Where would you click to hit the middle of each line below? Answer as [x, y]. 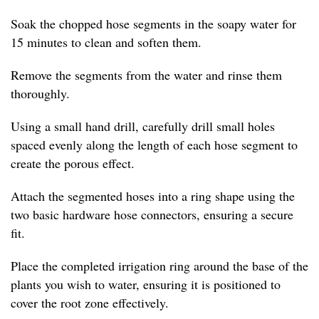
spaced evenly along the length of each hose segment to [154, 144]
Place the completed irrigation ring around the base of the [159, 265]
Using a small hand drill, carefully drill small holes [143, 126]
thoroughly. [40, 93]
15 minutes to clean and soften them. [106, 42]
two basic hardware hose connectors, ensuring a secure [152, 214]
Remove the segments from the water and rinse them [146, 74]
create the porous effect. [73, 163]
